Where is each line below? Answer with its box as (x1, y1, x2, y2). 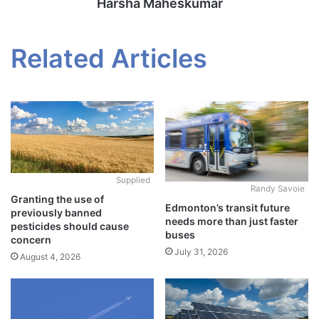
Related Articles (11, 43, 207, 75)
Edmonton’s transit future (165, 202, 290, 214)
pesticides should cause (11, 219, 129, 232)
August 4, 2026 (20, 251, 80, 262)
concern (11, 233, 51, 246)
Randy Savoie (251, 184, 305, 194)
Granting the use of (11, 192, 104, 205)
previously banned (11, 206, 102, 219)
